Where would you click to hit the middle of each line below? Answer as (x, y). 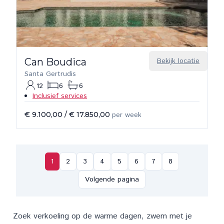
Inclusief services (60, 96)
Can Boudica (55, 62)
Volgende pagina (112, 179)
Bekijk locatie (178, 61)
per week (127, 115)
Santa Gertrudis (50, 74)
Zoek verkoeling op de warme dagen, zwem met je (102, 216)
